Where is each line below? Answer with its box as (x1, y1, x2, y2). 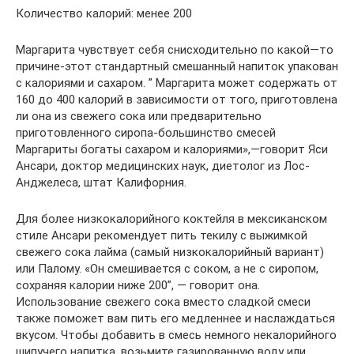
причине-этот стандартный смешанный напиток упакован (16, 59, 338, 73)
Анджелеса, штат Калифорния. (16, 175, 186, 190)
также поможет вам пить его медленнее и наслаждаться (16, 311, 335, 326)
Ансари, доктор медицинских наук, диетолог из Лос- (16, 159, 310, 173)
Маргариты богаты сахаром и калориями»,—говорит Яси (16, 142, 328, 156)
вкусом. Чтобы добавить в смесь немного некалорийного (16, 328, 337, 342)
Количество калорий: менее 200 (16, 6, 192, 21)
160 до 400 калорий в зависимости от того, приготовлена (16, 92, 337, 107)
